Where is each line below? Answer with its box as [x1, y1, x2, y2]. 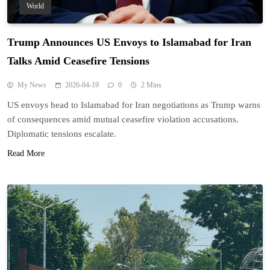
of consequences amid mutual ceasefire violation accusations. [7, 115, 239, 125]
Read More [7, 149, 45, 159]
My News [17, 81, 46, 90]
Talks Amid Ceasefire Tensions [7, 55, 149, 67]
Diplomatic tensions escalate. [7, 129, 116, 139]
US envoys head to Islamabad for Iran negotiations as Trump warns [7, 100, 260, 110]
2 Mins [141, 81, 162, 90]
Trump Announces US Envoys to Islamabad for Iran [7, 36, 251, 49]
